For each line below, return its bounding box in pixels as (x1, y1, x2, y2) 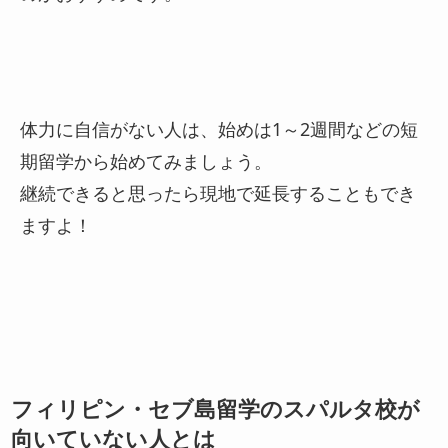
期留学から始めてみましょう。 (20, 148, 272, 173)
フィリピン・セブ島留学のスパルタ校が (11, 394, 421, 424)
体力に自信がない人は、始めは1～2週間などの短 (20, 116, 418, 141)
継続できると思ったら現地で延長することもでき (20, 180, 416, 205)
